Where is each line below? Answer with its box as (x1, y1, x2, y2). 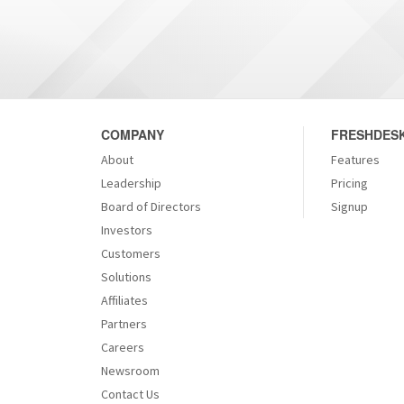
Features (331, 151, 380, 168)
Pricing (331, 174, 368, 191)
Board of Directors (101, 197, 201, 215)
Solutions (101, 268, 151, 285)
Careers (101, 338, 144, 355)
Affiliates (101, 291, 148, 308)
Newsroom (101, 362, 160, 379)
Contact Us (101, 385, 160, 402)
